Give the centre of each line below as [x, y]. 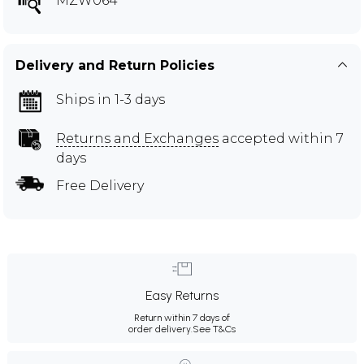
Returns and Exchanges [137, 138]
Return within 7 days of [182, 317]
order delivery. [160, 329]
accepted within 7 [281, 138]
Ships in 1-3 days [110, 99]
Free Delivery [100, 185]
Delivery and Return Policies [115, 65]
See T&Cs [214, 329]
